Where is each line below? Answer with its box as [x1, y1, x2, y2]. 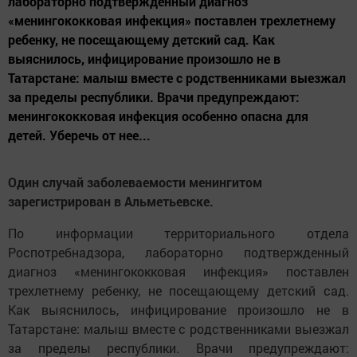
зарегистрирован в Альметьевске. [8, 193, 214, 210]
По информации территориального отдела [8, 225, 349, 242]
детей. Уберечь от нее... [8, 127, 151, 144]
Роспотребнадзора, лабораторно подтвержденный [8, 244, 349, 261]
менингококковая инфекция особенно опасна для [8, 108, 308, 125]
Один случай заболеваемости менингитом [8, 174, 262, 191]
